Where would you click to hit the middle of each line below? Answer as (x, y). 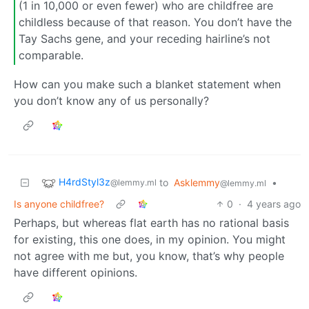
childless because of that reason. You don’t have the (155, 22)
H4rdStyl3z (84, 182)
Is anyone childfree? (59, 204)
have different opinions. (76, 272)
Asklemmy (197, 182)
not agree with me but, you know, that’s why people (149, 256)
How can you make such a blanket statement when (147, 84)
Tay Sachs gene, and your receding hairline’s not (144, 39)
